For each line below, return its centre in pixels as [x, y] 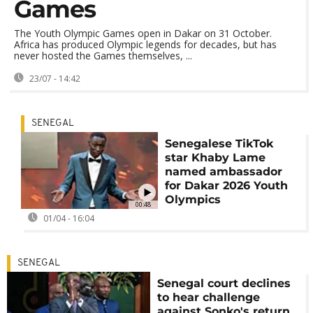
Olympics [192, 199]
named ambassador [223, 172]
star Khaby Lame [215, 158]
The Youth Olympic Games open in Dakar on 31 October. [143, 33]
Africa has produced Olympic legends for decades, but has [145, 44]
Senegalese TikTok [219, 144]
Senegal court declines [224, 283]
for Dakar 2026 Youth [226, 185]
